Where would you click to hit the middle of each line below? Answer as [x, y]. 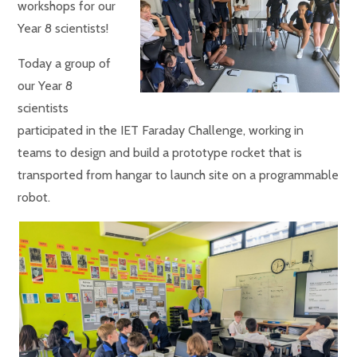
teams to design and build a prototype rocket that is [160, 153]
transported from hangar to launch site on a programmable [178, 175]
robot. [34, 197]
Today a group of [65, 63]
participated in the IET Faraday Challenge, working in [161, 130]
